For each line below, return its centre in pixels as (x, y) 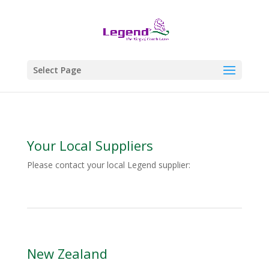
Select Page (57, 70)
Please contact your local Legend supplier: (108, 165)
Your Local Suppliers (90, 145)
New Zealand (67, 253)
